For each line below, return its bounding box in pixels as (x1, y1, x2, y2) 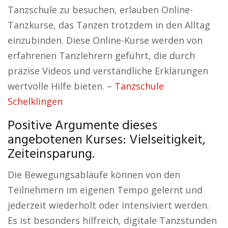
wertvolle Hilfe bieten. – (8, 80, 115, 92)
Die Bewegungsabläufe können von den (8, 168, 180, 181)
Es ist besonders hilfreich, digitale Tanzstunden (8, 214, 217, 226)
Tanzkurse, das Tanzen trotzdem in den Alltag (8, 19, 210, 31)
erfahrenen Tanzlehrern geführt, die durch (8, 49, 195, 62)
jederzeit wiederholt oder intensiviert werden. (8, 199, 209, 211)
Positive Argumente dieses (8, 116, 157, 136)
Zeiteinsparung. (8, 144, 95, 165)
